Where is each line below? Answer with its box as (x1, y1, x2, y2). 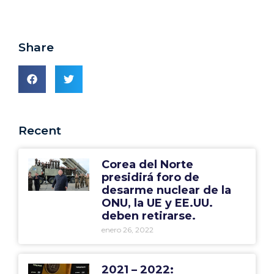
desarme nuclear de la (101, 183, 231, 197)
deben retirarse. (101, 209, 196, 223)
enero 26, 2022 (101, 225, 154, 234)
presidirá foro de (101, 171, 199, 184)
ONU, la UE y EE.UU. (101, 196, 213, 210)
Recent (18, 124, 61, 138)
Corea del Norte (101, 158, 193, 171)
